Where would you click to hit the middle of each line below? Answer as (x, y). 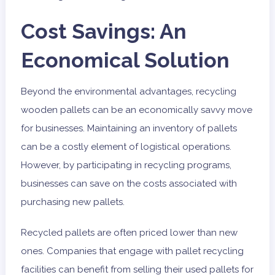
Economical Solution (125, 60)
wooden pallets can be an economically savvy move (136, 110)
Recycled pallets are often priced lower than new (129, 233)
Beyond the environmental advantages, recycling (128, 92)
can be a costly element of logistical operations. (126, 147)
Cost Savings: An (103, 32)
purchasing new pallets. (72, 202)
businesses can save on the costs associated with (129, 184)
